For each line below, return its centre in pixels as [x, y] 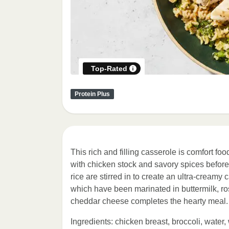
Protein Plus [92, 94]
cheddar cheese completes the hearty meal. [149, 201]
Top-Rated [109, 68]
